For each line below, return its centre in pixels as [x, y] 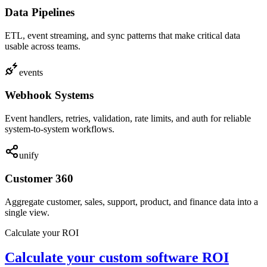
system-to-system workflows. [60, 129]
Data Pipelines [40, 12]
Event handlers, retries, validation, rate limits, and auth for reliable [128, 119]
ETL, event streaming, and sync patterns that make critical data [122, 35]
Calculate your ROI [42, 232]
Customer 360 [39, 178]
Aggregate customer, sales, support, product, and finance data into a [131, 201]
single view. [27, 212]
